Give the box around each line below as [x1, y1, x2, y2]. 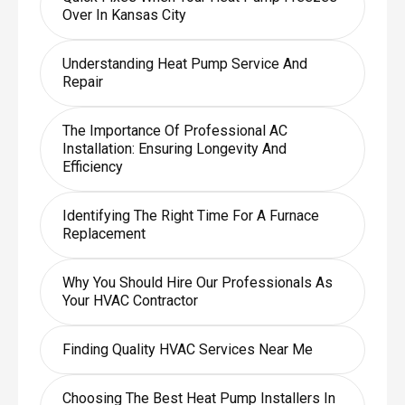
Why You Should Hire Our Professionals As [61, 273, 333, 291]
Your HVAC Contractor [61, 291, 198, 309]
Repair [61, 72, 103, 90]
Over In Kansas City [61, 5, 186, 24]
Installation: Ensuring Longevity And [61, 139, 287, 157]
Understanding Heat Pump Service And [61, 54, 307, 72]
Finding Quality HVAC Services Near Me [61, 340, 313, 358]
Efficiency [61, 157, 123, 175]
